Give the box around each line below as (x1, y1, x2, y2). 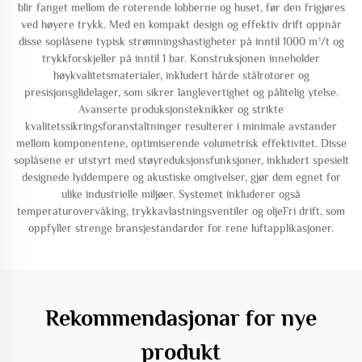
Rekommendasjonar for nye (45, 305, 317, 330)
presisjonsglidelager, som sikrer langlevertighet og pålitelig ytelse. (23, 86, 339, 99)
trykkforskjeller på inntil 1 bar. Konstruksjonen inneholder (42, 52, 320, 65)
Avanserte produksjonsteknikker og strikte (78, 103, 284, 116)
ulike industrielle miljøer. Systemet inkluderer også (61, 187, 301, 200)
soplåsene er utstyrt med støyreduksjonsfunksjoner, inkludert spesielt (13, 154, 349, 166)
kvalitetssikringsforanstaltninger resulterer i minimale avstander (25, 120, 337, 133)
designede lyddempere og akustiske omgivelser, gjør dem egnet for (21, 170, 341, 183)
